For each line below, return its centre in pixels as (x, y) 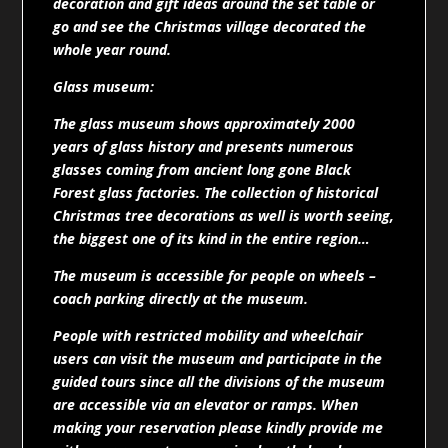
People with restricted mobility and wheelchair (208, 335)
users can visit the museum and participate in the (218, 358)
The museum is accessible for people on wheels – (215, 275)
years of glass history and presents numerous (204, 146)
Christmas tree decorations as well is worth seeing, (224, 215)
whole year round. (112, 49)
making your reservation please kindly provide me (218, 427)
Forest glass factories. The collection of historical (216, 192)
